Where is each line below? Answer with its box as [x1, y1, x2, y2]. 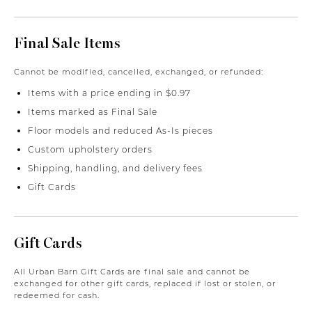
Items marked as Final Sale [28, 107, 157, 118]
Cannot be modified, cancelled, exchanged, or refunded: [14, 67, 263, 77]
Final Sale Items [14, 35, 120, 52]
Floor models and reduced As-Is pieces [28, 125, 213, 136]
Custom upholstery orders [28, 144, 153, 155]
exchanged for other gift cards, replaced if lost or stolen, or [14, 278, 276, 288]
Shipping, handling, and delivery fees [28, 163, 203, 174]
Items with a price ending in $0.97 [28, 88, 191, 99]
